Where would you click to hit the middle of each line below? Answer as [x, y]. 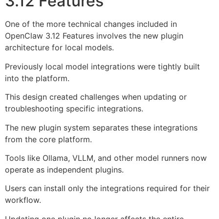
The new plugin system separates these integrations [101, 127]
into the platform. [37, 78]
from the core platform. [48, 139]
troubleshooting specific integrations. [74, 109]
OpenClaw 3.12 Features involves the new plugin [94, 36]
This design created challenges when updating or [96, 97]
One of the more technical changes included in [91, 24]
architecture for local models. [59, 48]
